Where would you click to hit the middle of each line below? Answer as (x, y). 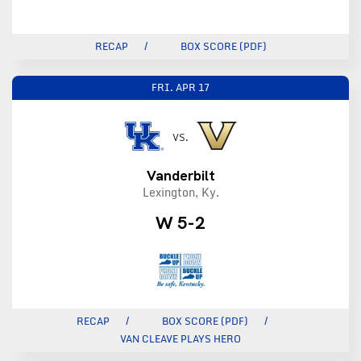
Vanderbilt (180, 175)
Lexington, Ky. (180, 192)
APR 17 (193, 87)
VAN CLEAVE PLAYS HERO (180, 338)
